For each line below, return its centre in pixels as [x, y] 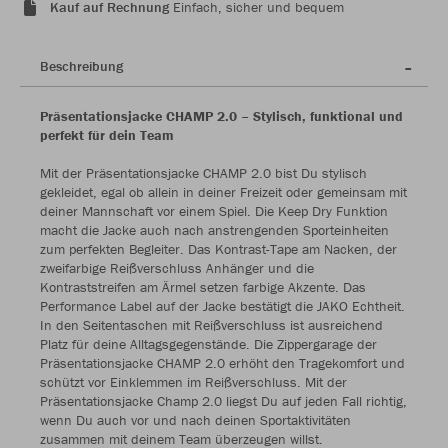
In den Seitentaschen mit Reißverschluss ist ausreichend [211, 325]
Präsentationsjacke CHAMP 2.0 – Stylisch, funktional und [221, 116]
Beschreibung [81, 66]
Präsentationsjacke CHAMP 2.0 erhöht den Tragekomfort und [222, 363]
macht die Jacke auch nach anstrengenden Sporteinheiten [214, 230]
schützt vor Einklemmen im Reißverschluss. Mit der [193, 382]
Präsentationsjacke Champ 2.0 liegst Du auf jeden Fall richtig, [223, 401]
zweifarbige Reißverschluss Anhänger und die [177, 268]
